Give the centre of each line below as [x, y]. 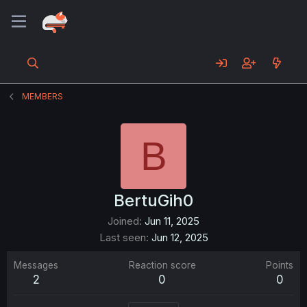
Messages [36, 265]
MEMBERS [43, 96]
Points [280, 265]
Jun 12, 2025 [180, 237]
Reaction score [162, 265]
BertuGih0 [153, 200]
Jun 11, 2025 [172, 221]
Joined [123, 221]
